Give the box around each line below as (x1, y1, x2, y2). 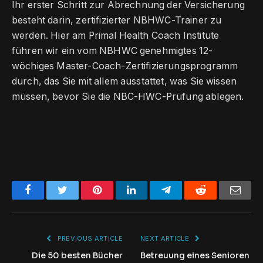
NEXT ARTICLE (140, 234, 191, 242)
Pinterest (100, 184, 138, 195)
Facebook (30, 184, 72, 195)
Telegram (170, 184, 210, 195)
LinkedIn (135, 184, 174, 195)
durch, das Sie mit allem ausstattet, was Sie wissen (12, 75, 237, 87)
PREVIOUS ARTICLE (55, 234, 123, 242)
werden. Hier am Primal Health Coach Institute (12, 29, 220, 41)
